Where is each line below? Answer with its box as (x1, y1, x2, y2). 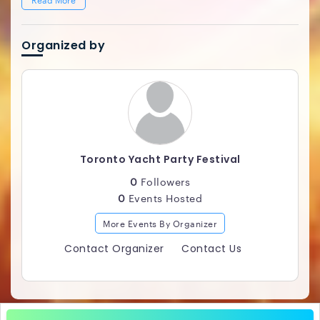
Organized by (21, 37, 105, 54)
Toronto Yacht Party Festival (79, 152, 241, 166)
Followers (137, 174, 191, 189)
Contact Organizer (64, 241, 164, 256)
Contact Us (181, 241, 241, 256)
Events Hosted (125, 191, 203, 205)
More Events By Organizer (103, 216, 217, 229)
